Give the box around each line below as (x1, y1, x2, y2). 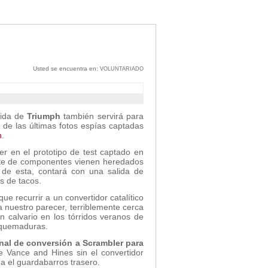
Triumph (27, 111, 61, 121)
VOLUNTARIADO (100, 66, 144, 72)
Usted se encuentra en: (33, 65, 100, 72)
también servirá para (60, 111, 144, 121)
